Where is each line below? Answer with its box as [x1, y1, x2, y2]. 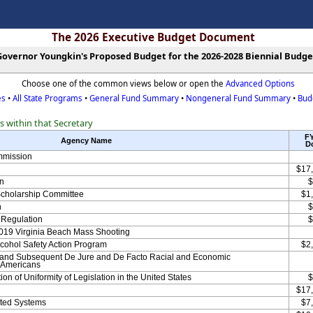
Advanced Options [225, 78, 295, 89]
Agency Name [61, 136, 112, 145]
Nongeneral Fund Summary [185, 93, 291, 103]
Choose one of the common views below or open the [21, 78, 226, 89]
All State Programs [12, 93, 82, 103]
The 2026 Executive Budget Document [51, 30, 255, 45]
